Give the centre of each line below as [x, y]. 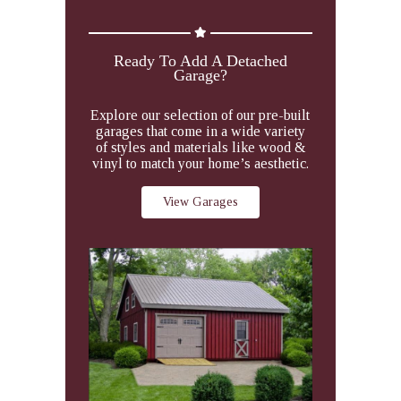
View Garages [200, 202]
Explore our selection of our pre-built [200, 115]
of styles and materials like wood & [200, 148]
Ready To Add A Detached [200, 61]
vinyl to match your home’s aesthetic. [200, 164]
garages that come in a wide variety [200, 132]
